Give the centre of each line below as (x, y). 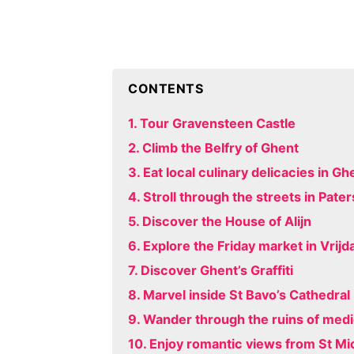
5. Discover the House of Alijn (220, 222)
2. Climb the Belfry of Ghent (213, 148)
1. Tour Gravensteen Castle (212, 124)
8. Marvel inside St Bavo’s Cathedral (239, 295)
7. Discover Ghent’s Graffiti (211, 271)
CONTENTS (166, 88)
